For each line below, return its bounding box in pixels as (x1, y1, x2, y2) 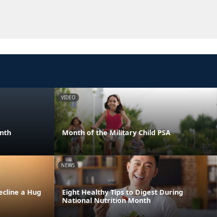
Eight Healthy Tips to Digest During (62, 187, 183, 197)
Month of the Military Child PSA (62, 127, 170, 137)
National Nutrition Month (62, 195, 151, 205)
